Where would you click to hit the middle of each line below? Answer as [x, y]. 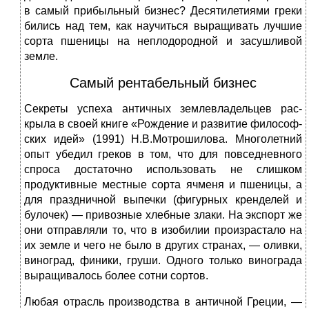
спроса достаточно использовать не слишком [163, 170]
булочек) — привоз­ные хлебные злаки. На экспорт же [163, 215]
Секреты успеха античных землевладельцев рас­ [163, 109]
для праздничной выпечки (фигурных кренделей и [163, 200]
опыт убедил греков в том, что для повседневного [163, 154]
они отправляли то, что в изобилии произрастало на [163, 230]
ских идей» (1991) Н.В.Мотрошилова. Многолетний [163, 139]
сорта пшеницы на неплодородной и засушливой [163, 41]
